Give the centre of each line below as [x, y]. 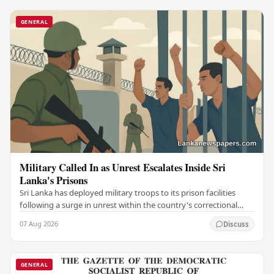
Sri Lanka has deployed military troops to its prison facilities [128, 193]
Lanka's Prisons [54, 180]
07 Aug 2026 [39, 224]
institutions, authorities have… [76, 217]
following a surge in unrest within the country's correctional [129, 205]
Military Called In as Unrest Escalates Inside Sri [123, 168]
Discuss [236, 224]
